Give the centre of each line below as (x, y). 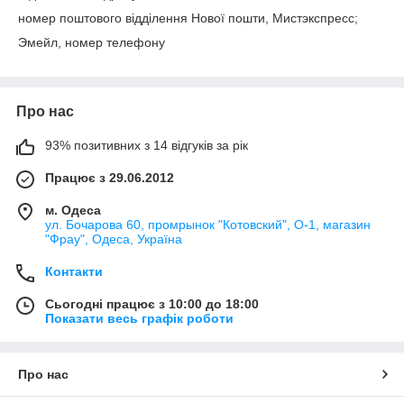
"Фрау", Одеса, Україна (114, 239)
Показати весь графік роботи (139, 319)
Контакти (74, 272)
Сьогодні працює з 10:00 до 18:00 (152, 304)
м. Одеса (73, 211)
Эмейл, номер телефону (92, 43)
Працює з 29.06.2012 (110, 178)
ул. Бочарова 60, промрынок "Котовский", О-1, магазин (208, 225)
